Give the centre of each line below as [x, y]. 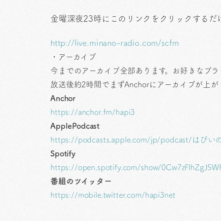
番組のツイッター [81, 181]
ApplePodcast [75, 126]
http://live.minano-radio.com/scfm [115, 42]
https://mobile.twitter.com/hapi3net [113, 195]
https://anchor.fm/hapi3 [93, 112]
